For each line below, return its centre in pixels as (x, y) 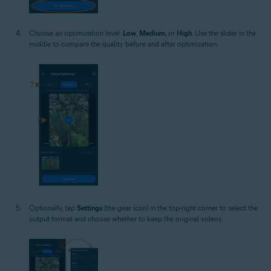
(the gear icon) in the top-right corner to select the (180, 207)
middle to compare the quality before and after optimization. (124, 44)
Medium (152, 33)
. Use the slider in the (224, 33)
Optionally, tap (53, 207)
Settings (90, 207)
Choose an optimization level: (76, 33)
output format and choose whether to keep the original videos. (126, 218)
